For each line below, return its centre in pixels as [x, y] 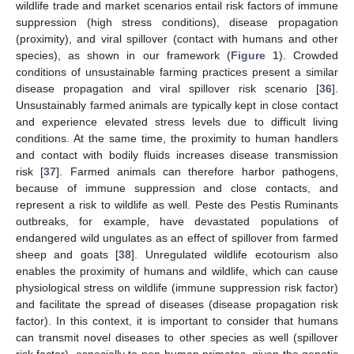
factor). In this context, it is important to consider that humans [177, 320]
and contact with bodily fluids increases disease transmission [177, 154]
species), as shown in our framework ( [123, 55]
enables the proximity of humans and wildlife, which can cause [177, 271]
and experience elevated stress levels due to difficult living [177, 121]
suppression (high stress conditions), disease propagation [177, 22]
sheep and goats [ [68, 254]
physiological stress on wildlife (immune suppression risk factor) [177, 287]
